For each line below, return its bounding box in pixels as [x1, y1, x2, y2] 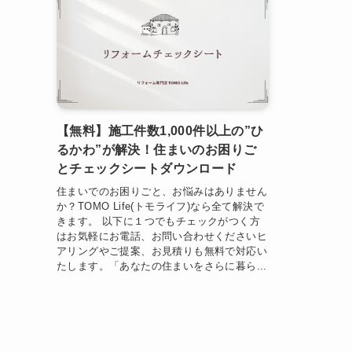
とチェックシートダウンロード [57, 162, 237, 176]
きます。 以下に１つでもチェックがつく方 [57, 214, 260, 227]
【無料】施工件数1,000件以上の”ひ [57, 124, 264, 138]
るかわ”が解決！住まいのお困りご [57, 143, 257, 157]
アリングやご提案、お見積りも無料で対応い [57, 244, 267, 257]
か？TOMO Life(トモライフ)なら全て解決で [57, 200, 264, 212]
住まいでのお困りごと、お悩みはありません [57, 185, 267, 197]
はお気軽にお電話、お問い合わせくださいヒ [57, 229, 267, 242]
